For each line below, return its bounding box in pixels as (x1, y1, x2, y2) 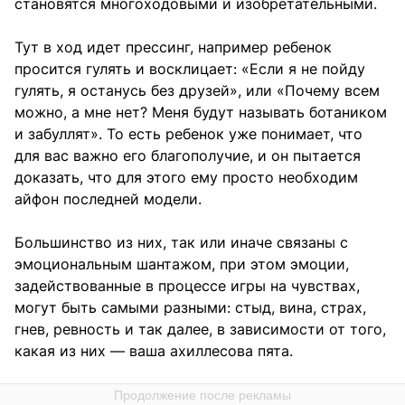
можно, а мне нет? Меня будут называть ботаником (14, 103, 387, 122)
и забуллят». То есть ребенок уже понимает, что (14, 125, 363, 144)
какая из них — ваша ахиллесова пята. (14, 342, 293, 361)
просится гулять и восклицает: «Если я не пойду (14, 60, 365, 79)
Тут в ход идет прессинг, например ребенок (14, 38, 332, 57)
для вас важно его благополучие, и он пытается (14, 146, 361, 165)
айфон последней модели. (14, 190, 202, 209)
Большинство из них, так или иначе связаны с (14, 233, 348, 252)
